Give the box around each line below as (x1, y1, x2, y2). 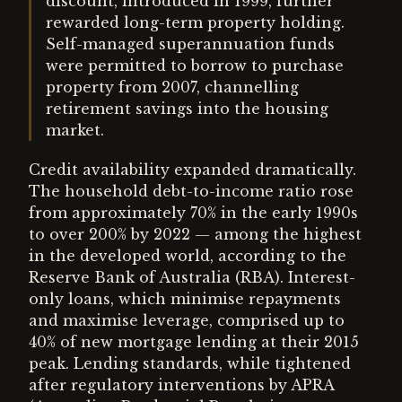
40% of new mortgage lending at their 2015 (29, 333, 359, 351)
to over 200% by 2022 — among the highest (29, 225, 362, 243)
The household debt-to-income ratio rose (29, 182, 354, 200)
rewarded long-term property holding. (46, 13, 345, 31)
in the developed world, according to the (29, 247, 346, 265)
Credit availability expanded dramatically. (29, 161, 356, 179)
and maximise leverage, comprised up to (29, 311, 345, 329)
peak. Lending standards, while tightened (29, 354, 351, 372)
